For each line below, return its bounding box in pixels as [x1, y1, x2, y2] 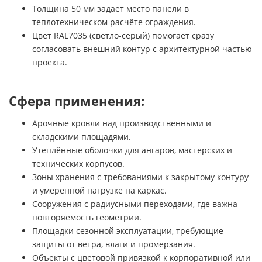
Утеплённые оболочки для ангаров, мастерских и [32, 144, 232, 156]
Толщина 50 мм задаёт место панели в [32, 2, 189, 14]
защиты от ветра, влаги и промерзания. [32, 238, 195, 250]
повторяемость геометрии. [32, 211, 142, 223]
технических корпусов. [32, 157, 125, 169]
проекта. [32, 56, 67, 68]
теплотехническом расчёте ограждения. [32, 16, 196, 27]
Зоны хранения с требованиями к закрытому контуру [32, 171, 249, 182]
